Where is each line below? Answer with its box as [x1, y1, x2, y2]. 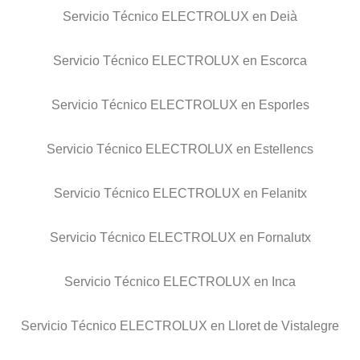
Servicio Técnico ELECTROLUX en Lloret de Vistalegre [21, 319, 339, 333]
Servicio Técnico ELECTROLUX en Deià [63, 10, 297, 24]
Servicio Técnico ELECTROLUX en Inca [64, 275, 296, 289]
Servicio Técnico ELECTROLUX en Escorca [53, 54, 307, 68]
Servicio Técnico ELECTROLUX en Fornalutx [49, 231, 311, 245]
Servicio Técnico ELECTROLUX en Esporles [51, 98, 309, 112]
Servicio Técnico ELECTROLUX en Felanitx [53, 186, 307, 201]
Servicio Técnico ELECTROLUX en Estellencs [47, 142, 313, 157]
